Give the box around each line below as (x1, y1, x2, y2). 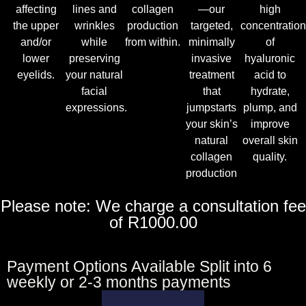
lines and (72, 3, 117, 15)
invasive (191, 52, 232, 64)
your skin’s (185, 117, 238, 130)
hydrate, (250, 85, 290, 97)
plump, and (242, 101, 297, 113)
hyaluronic (245, 52, 296, 64)
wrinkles (74, 19, 115, 31)
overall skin (242, 134, 298, 146)
